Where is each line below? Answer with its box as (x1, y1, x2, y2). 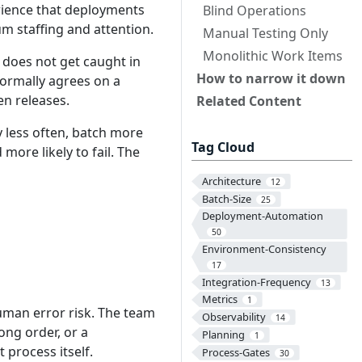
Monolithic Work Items (203, 47, 343, 65)
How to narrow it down (196, 69, 346, 87)
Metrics (201, 292, 238, 307)
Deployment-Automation (201, 208, 323, 224)
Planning (201, 326, 245, 342)
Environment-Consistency (201, 242, 326, 257)
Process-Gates (201, 344, 270, 360)
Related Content (196, 92, 301, 110)
